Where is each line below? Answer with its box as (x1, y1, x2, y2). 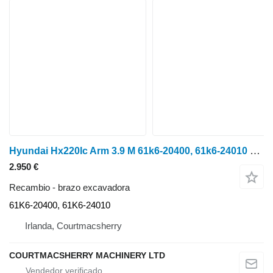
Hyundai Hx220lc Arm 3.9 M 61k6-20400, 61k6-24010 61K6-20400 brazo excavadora (250, 145, 260, 157)
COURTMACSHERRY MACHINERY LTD (9, 250, 165, 261)
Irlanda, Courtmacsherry (25, 221, 122, 232)
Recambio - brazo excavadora (9, 182, 130, 193)
